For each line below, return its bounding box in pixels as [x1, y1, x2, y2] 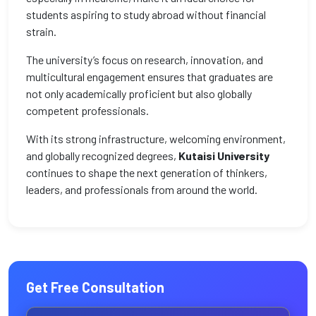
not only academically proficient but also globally [26, 87, 252, 100]
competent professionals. [26, 104, 149, 117]
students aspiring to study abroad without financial [26, 8, 266, 21]
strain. [26, 25, 56, 38]
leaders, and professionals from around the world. [26, 183, 257, 196]
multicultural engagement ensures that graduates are [26, 70, 273, 83]
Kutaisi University [178, 149, 269, 162]
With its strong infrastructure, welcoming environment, [26, 132, 286, 145]
